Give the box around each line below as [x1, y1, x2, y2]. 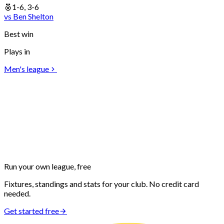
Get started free [4, 205, 59, 215]
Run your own [4, 161, 51, 171]
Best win [4, 28, 33, 38]
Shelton [28, 11, 53, 21]
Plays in [4, 46, 30, 56]
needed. [4, 188, 30, 198]
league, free [51, 161, 91, 171]
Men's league [4, 63, 49, 73]
